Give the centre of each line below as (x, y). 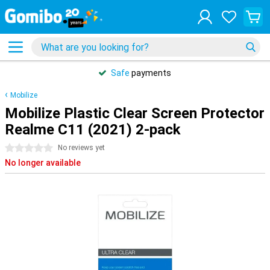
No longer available (43, 163)
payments (150, 73)
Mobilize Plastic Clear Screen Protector (135, 113)
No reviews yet (81, 148)
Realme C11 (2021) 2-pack (93, 130)
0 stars (19, 148)
